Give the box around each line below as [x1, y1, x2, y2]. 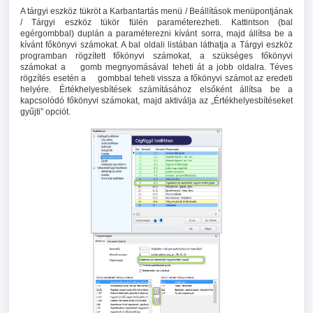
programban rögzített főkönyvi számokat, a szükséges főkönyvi [20, 51, 293, 61]
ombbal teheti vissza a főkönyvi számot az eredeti [103, 73, 293, 83]
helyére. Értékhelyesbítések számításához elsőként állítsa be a [20, 85, 293, 94]
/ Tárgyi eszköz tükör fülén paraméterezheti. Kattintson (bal [20, 17, 293, 27]
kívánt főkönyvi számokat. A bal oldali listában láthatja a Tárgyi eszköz [20, 40, 293, 50]
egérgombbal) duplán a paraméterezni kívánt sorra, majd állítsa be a [20, 29, 293, 38]
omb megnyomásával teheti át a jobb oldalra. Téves [85, 62, 293, 72]
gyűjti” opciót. [20, 107, 71, 117]
